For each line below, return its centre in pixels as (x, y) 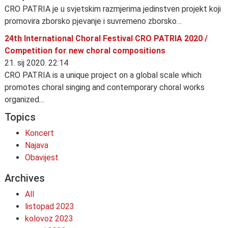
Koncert (39, 133)
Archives (25, 178)
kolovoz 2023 (49, 218)
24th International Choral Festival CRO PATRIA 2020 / (106, 38)
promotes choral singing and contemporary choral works (105, 87)
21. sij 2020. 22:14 (36, 63)
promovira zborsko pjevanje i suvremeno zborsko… (93, 21)
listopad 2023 (50, 206)
